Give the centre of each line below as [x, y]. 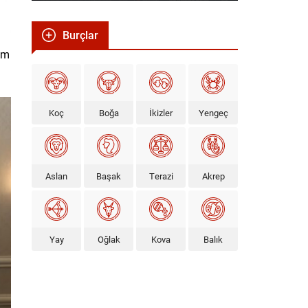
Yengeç [213, 112]
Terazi [161, 176]
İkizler [161, 112]
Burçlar [80, 34]
